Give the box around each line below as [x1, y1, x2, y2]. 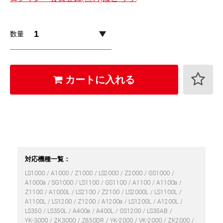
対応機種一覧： [25, 155, 70, 163]
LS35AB [147, 207, 169, 215]
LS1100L [154, 188, 179, 196]
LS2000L [125, 188, 150, 196]
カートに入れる [63, 73, 135, 86]
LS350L [47, 207, 68, 215]
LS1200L [128, 198, 153, 205]
